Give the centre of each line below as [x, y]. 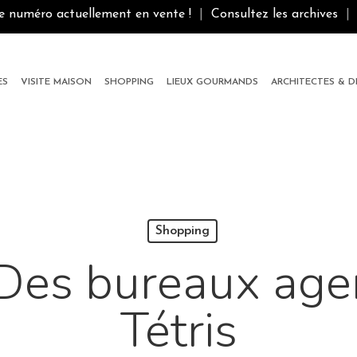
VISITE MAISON [56, 82]
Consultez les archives [274, 14]
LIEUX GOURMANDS [212, 82]
